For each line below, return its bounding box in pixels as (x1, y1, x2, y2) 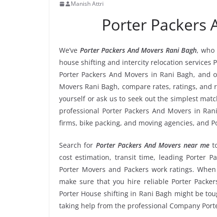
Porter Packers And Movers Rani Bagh (79, 46, 197, 55)
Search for (59, 140, 96, 150)
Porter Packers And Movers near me (95, 140, 210, 150)
